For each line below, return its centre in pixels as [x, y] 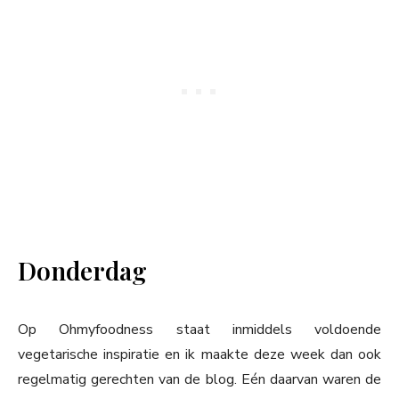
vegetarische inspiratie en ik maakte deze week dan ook [199, 355]
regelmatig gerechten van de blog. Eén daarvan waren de [199, 380]
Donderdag [82, 271]
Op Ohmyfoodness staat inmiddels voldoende [199, 330]
